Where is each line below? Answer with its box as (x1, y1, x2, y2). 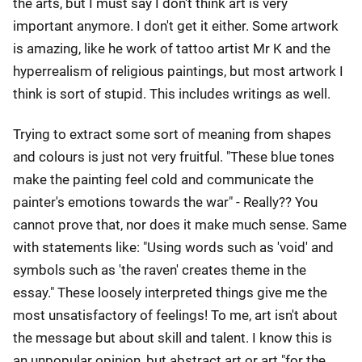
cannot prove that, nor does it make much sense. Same (13, 217, 347, 233)
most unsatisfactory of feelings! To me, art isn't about (13, 307, 338, 323)
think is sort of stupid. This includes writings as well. (13, 86, 330, 102)
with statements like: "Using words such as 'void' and (13, 239, 334, 255)
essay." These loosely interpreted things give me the (13, 284, 327, 301)
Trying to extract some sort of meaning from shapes (13, 126, 331, 142)
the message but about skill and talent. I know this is (13, 330, 332, 346)
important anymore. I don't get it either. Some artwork (13, 18, 339, 34)
